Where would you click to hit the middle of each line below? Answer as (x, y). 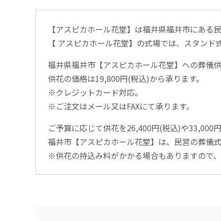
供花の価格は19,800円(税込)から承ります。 (126, 78)
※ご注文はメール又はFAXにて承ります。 (121, 106)
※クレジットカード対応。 (95, 92)
